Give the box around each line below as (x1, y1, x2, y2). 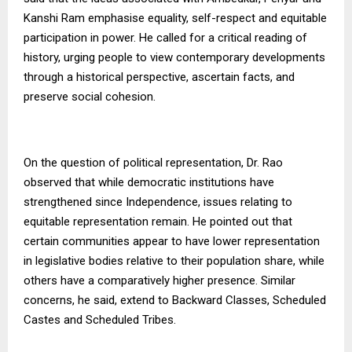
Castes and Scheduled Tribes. (24, 312, 176, 327)
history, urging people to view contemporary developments (24, 49, 325, 64)
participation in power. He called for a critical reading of (24, 30, 307, 45)
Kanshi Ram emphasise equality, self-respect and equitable (24, 10, 327, 25)
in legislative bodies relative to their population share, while (24, 253, 324, 268)
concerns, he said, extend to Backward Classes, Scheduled (24, 292, 326, 307)
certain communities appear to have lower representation (24, 233, 320, 248)
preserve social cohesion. (24, 89, 156, 104)
